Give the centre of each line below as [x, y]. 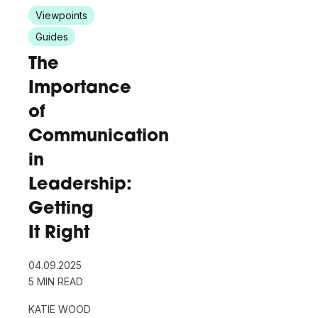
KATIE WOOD [60, 309]
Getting [61, 210]
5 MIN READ [56, 282]
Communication [99, 137]
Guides [52, 37]
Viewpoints [62, 16]
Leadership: [81, 186]
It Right [59, 234]
